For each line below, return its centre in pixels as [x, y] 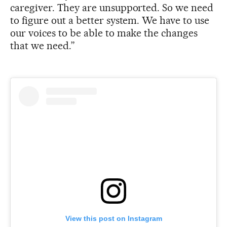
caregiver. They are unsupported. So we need [112, 7]
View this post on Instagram [113, 218]
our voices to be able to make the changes [104, 33]
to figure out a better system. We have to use [110, 20]
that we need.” [43, 45]
